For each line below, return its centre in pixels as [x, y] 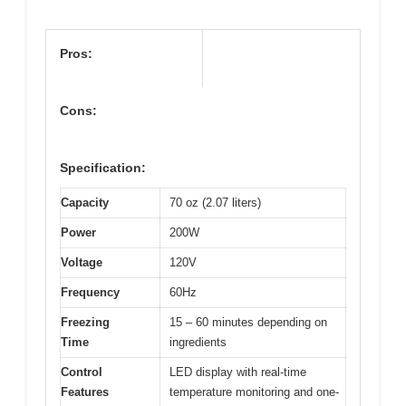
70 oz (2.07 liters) [215, 203]
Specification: [103, 168]
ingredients [198, 343]
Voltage [82, 263]
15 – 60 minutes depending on [248, 323]
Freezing [85, 323]
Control [82, 372]
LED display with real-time [238, 372]
